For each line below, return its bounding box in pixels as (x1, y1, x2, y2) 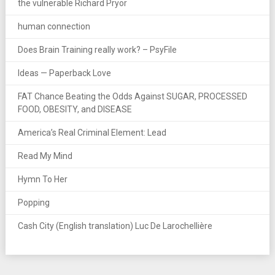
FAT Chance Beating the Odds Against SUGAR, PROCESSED (17, 91, 247, 101)
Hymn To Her (17, 174, 68, 184)
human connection (17, 21, 90, 31)
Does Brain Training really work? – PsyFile (17, 45, 177, 55)
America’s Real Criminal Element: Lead (17, 128, 166, 137)
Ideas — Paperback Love (17, 68, 111, 78)
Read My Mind (17, 151, 72, 161)
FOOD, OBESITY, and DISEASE (17, 104, 132, 114)
